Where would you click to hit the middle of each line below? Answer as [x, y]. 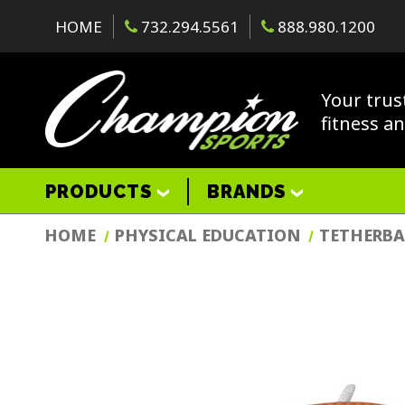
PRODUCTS [101, 191]
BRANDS [249, 191]
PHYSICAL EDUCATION [207, 235]
